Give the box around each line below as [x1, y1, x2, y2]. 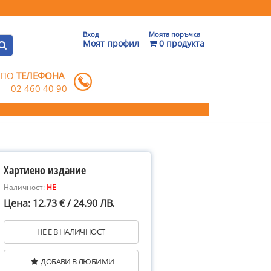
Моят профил [83, 38, 139, 49]
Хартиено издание [4, 163, 86, 177]
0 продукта [157, 38, 204, 49]
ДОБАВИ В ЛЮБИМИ [41, 256, 114, 267]
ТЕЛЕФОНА [16, 70, 65, 82]
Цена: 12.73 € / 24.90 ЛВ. [4, 197, 114, 210]
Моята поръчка [149, 30, 200, 39]
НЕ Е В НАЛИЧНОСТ [37, 226, 105, 237]
